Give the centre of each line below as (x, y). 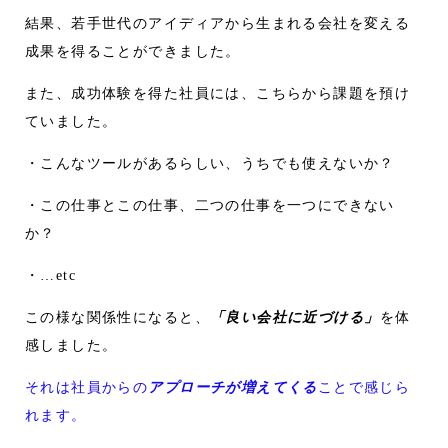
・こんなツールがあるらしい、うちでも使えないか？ (210, 163)
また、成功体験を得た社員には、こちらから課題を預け (218, 92)
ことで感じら (364, 387)
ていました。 (71, 120)
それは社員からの (87, 387)
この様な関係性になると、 (117, 317)
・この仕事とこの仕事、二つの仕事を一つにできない (210, 205)
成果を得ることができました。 (133, 50)
